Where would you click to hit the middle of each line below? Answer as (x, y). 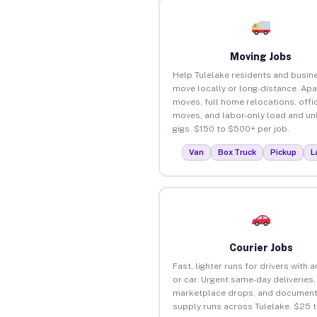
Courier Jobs (261, 247)
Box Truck (237, 152)
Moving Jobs (261, 56)
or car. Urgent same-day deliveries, (244, 279)
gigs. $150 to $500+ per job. (231, 128)
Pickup (284, 152)
